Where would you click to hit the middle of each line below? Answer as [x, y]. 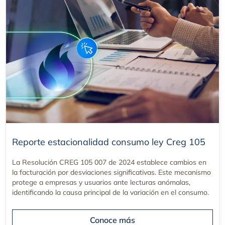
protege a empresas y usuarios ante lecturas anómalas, [101, 182]
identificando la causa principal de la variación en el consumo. [110, 192]
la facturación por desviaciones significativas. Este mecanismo [111, 172]
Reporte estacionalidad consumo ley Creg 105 [109, 142]
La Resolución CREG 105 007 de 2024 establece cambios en [109, 162]
